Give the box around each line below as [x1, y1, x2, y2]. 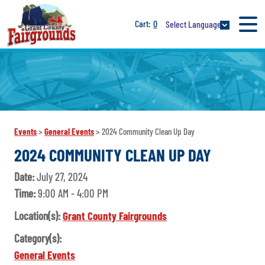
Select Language [165, 18, 221, 30]
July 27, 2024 [37, 170, 88, 184]
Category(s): [14, 231, 62, 245]
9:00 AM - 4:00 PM [38, 186, 109, 201]
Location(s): [14, 209, 63, 223]
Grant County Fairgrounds [63, 209, 167, 223]
